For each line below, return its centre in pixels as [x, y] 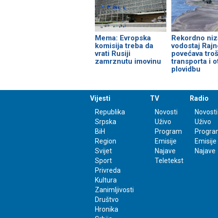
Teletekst [169, 161]
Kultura [106, 180]
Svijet [103, 151]
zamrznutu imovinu [128, 62]
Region [106, 141]
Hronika [107, 209]
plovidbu [186, 69]
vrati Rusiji [113, 54]
